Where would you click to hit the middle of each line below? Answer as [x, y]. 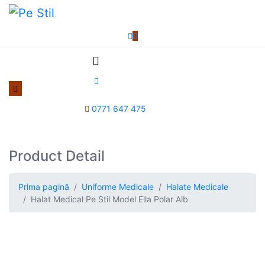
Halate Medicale [197, 186]
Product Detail [57, 156]
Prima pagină [44, 186]
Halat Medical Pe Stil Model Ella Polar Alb [109, 199]
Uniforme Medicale [118, 186]
